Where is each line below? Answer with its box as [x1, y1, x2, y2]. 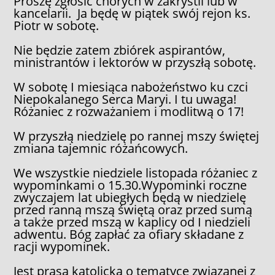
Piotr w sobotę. [14, 17, 99, 34]
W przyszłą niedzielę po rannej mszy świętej [14, 127, 260, 144]
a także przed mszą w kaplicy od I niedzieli [14, 213, 251, 230]
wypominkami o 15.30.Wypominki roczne [14, 176, 247, 193]
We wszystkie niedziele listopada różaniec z [14, 164, 258, 181]
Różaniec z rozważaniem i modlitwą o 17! [14, 103, 244, 120]
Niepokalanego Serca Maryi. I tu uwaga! [14, 90, 237, 107]
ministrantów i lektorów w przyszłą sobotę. [14, 53, 257, 71]
